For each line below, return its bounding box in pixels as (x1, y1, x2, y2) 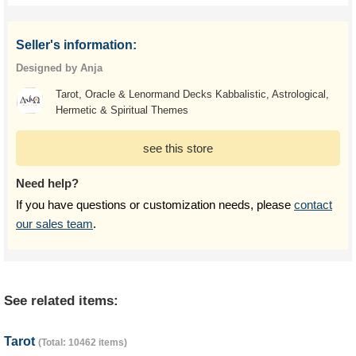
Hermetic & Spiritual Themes (55, 104, 188, 116)
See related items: (4, 293, 118, 308)
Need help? (16, 176, 79, 190)
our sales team (16, 217, 93, 230)
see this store (143, 141, 213, 155)
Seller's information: (16, 38, 137, 52)
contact (294, 198, 332, 211)
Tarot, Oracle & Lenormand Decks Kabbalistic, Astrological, (55, 88, 329, 100)
